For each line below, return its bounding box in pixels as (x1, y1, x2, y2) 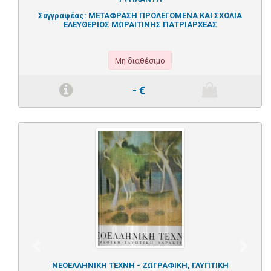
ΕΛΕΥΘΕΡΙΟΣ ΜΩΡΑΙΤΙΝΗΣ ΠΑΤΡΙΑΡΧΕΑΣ (63, 20, 217, 29)
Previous (35, 246, 74, 258)
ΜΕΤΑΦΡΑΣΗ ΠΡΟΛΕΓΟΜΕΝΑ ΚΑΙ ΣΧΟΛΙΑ (88, 11, 242, 20)
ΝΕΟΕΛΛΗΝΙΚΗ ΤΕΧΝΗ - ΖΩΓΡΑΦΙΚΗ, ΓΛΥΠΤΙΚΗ (51, 261, 229, 270)
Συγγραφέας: (38, 11, 88, 20)
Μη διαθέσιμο (115, 56, 165, 65)
